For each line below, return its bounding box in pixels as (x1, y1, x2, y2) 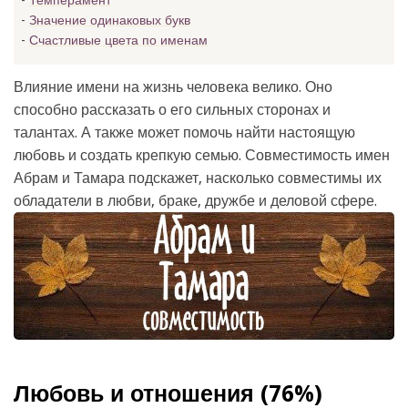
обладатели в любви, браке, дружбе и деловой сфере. (14, 192, 377, 209)
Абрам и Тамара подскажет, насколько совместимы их (14, 169, 382, 187)
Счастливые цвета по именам (29, 33, 208, 47)
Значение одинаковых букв (29, 13, 190, 27)
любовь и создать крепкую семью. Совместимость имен (14, 147, 390, 164)
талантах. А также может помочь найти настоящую (14, 124, 355, 141)
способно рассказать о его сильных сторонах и (14, 101, 331, 118)
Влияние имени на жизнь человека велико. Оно (14, 78, 332, 96)
